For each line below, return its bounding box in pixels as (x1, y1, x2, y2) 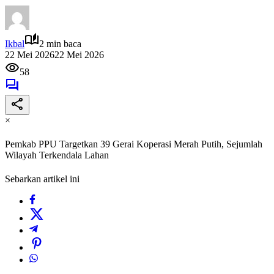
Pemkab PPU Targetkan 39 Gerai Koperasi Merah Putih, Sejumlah (5, 139, 262, 150)
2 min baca (39, 38, 81, 49)
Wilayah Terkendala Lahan (5, 150, 109, 161)
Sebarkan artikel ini (5, 174, 80, 185)
